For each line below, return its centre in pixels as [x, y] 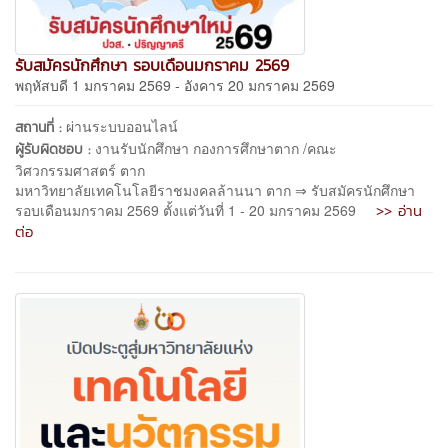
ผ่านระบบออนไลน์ [122, 125]
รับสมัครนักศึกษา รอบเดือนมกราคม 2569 [152, 64]
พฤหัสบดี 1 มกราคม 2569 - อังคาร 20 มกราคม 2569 [175, 84]
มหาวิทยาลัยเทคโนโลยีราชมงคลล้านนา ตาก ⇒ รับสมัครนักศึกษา [215, 189]
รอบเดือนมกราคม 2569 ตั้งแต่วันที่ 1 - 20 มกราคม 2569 [195, 209]
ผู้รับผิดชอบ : [55, 149]
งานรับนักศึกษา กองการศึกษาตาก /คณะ [216, 147]
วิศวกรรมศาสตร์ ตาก [80, 169]
